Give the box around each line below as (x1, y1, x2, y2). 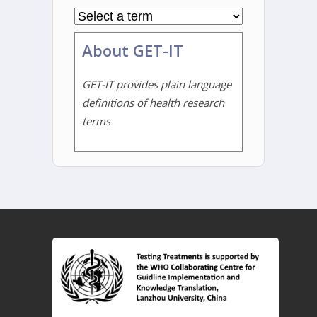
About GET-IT (82, 40, 183, 61)
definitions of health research (82, 96, 224, 110)
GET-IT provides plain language (82, 77, 231, 91)
